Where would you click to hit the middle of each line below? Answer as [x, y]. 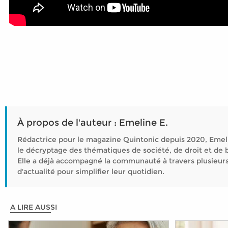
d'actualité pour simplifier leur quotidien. [91, 172]
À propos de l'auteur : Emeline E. [93, 123]
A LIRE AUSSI [34, 207]
